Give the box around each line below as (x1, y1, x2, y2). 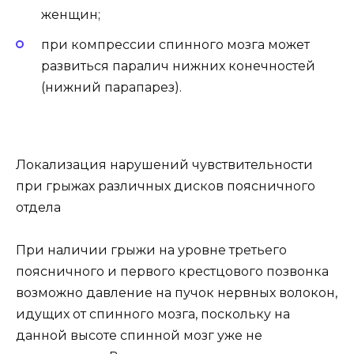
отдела (16, 199, 61, 215)
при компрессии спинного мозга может (41, 37, 310, 53)
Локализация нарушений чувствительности (16, 156, 313, 172)
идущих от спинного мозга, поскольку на (16, 306, 290, 322)
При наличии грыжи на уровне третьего (16, 242, 287, 258)
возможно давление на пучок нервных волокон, (16, 284, 337, 300)
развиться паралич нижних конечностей (41, 58, 315, 74)
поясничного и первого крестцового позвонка (16, 263, 329, 279)
